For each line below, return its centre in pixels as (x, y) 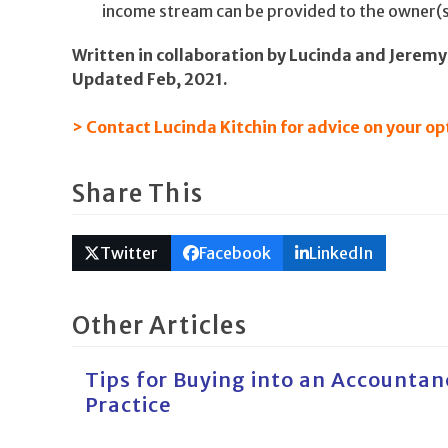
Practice (128, 405)
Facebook (234, 253)
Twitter (129, 253)
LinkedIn (341, 253)
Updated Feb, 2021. (150, 79)
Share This (137, 193)
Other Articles (159, 326)
